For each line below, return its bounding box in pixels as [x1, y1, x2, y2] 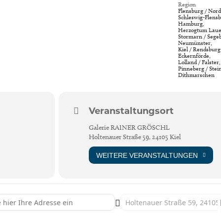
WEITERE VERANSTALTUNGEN [96, 151, 198, 159]
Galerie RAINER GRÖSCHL [88, 123, 170, 132]
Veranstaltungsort [88, 106, 174, 117]
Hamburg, [178, 20, 205, 28]
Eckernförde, [178, 52, 211, 60]
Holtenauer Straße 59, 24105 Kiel [88, 133, 181, 142]
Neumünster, [178, 39, 213, 47]
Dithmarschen [178, 71, 215, 79]
